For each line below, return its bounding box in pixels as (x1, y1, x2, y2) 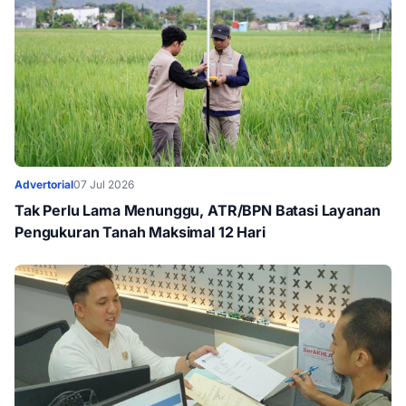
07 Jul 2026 (73, 178, 134, 191)
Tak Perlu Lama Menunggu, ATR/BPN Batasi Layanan (14, 201, 381, 219)
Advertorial (14, 178, 73, 191)
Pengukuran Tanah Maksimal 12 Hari (14, 223, 266, 241)
